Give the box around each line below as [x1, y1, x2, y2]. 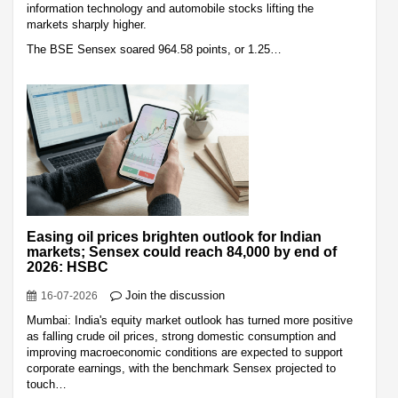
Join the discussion [125, 288, 225, 302]
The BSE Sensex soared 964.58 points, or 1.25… [27, 42, 282, 56]
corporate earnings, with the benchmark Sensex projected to [27, 361, 336, 375]
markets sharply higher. [27, 17, 147, 31]
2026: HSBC [27, 259, 108, 275]
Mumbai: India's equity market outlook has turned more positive [27, 313, 353, 327]
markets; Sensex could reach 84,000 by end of [27, 243, 337, 259]
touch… [27, 377, 67, 391]
